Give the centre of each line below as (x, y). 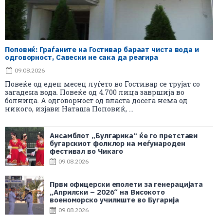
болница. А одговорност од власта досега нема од (96, 100)
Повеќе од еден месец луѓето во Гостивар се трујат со (102, 84)
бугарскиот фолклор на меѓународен (118, 143)
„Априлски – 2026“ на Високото (108, 192)
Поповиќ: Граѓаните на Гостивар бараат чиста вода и (102, 49)
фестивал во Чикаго (87, 151)
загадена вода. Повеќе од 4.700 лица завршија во (95, 92)
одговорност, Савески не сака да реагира (82, 57)
